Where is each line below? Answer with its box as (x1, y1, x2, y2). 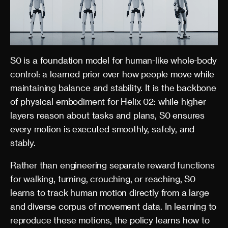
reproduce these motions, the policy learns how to (10, 215, 210, 225)
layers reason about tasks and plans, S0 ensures (10, 110, 205, 120)
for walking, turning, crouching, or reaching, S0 (10, 174, 195, 184)
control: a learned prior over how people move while (10, 69, 215, 79)
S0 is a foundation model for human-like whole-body (10, 55, 217, 65)
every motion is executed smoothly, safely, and (10, 124, 195, 134)
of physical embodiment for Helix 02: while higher (10, 96, 206, 106)
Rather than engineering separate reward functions (10, 160, 215, 170)
